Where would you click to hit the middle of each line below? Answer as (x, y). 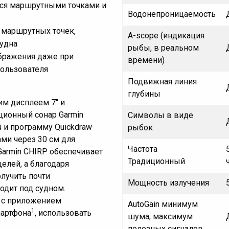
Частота (143, 149)
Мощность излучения (168, 183)
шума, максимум (160, 217)
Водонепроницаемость (172, 14)
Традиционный (156, 162)
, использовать (63, 213)
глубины (144, 94)
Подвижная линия (162, 82)
